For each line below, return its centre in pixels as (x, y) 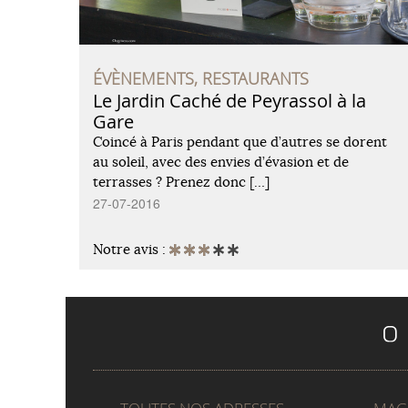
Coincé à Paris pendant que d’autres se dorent (240, 141)
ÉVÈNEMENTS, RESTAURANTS (201, 78)
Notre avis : (131, 249)
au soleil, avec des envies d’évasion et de (221, 161)
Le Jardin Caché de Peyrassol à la (229, 100)
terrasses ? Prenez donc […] (181, 181)
